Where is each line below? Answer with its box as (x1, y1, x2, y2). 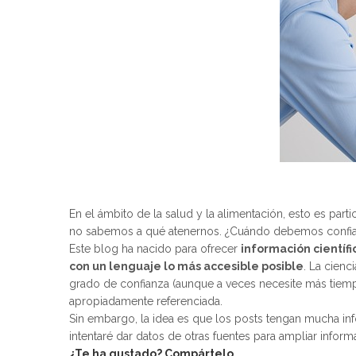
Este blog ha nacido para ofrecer (69, 242, 241, 256)
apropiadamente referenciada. (69, 295, 222, 308)
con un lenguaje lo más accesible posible (69, 260, 304, 273)
